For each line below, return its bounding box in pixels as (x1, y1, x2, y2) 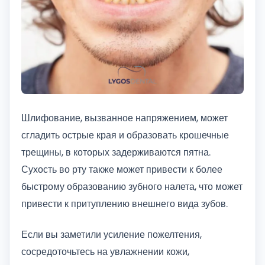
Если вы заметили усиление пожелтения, (21, 227, 202, 241)
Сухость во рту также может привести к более (21, 163, 222, 176)
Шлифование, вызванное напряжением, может (21, 111, 228, 125)
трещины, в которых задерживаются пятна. (21, 146, 211, 159)
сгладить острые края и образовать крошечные (21, 128, 229, 142)
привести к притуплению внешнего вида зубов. (21, 197, 228, 211)
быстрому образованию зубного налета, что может (21, 180, 243, 193)
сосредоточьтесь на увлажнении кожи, (21, 244, 189, 258)
